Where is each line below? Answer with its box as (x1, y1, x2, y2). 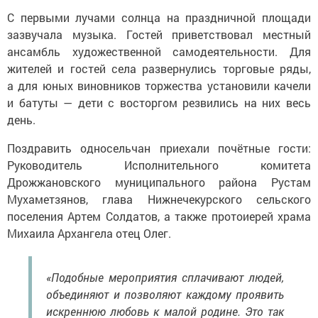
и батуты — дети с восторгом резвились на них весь (7, 94, 311, 110)
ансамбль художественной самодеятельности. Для (7, 43, 311, 59)
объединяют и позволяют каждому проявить (46, 286, 284, 302)
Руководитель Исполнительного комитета (7, 157, 311, 172)
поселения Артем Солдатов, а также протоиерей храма (7, 208, 311, 224)
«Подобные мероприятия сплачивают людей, (46, 269, 284, 285)
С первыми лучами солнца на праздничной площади (7, 9, 311, 25)
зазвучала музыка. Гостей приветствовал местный (7, 26, 311, 42)
